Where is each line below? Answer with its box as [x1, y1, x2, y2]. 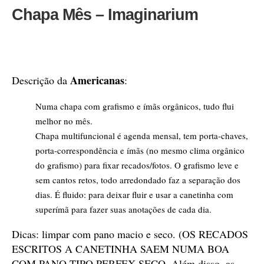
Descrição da [12, 73, 70, 87]
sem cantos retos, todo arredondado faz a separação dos [35, 174, 240, 186]
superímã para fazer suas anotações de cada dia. [35, 203, 212, 215]
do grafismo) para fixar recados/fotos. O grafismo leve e [35, 159, 239, 171]
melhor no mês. [35, 115, 93, 127]
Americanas [70, 72, 124, 88]
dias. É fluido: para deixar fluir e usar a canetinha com [35, 189, 233, 200]
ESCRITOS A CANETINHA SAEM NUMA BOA [12, 242, 229, 256]
